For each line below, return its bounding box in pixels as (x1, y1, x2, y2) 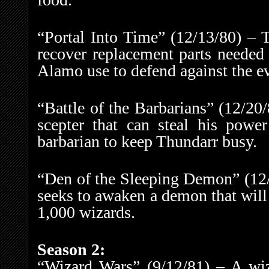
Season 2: (37, 240, 105, 259)
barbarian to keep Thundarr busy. (37, 132, 257, 151)
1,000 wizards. (37, 203, 135, 222)
